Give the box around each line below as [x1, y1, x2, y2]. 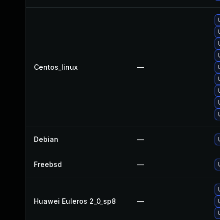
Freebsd [34, 160, 62, 168]
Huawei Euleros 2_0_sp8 [34, 197, 116, 205]
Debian [34, 135, 58, 143]
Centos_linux [34, 63, 78, 71]
